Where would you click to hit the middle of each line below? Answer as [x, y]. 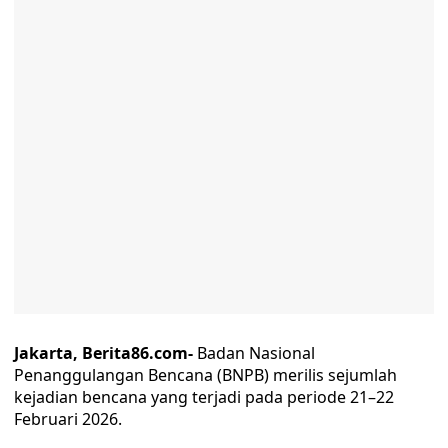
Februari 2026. [68, 419]
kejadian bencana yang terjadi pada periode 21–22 [204, 397]
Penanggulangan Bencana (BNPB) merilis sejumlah [205, 375]
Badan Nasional [254, 353]
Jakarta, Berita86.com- [103, 353]
